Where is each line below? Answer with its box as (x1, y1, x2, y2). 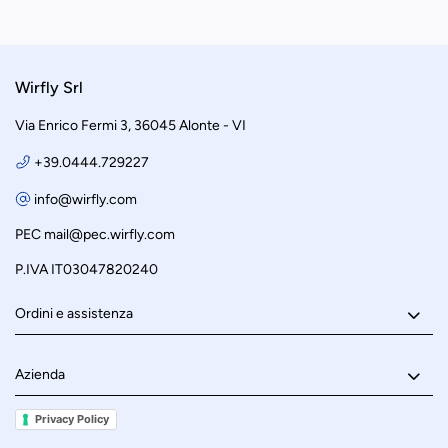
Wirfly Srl (15, 78, 83, 97)
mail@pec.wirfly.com (44, 226, 175, 243)
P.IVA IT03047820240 (15, 261, 158, 278)
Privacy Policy (35, 411, 109, 426)
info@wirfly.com (34, 191, 137, 208)
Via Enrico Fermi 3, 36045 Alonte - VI (15, 117, 246, 134)
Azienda (15, 366, 65, 383)
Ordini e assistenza (15, 305, 133, 322)
